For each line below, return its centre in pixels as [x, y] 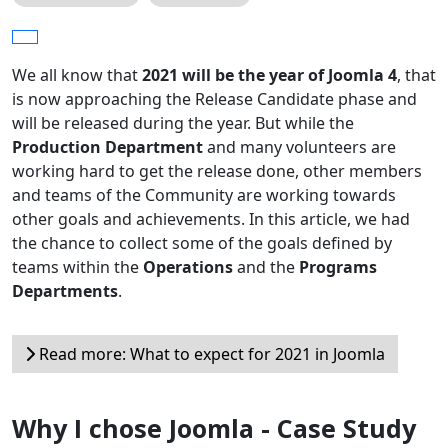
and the [266, 267]
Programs [338, 267]
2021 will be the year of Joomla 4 [269, 75]
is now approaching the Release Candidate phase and [214, 99]
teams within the [77, 267]
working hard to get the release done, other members [217, 171]
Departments [65, 291]
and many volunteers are [299, 147]
